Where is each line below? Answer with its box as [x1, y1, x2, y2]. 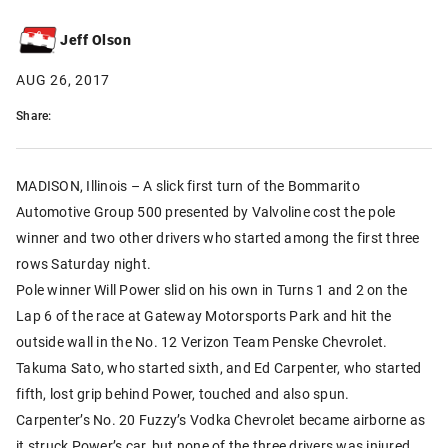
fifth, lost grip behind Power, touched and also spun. [16, 383, 350, 403]
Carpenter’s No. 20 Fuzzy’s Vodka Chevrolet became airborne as [16, 409, 426, 429]
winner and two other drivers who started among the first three [16, 227, 420, 247]
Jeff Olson [60, 30, 131, 50]
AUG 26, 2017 [16, 69, 110, 89]
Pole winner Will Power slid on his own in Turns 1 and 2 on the [16, 279, 408, 299]
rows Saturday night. [16, 253, 151, 273]
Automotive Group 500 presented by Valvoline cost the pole [16, 201, 396, 221]
